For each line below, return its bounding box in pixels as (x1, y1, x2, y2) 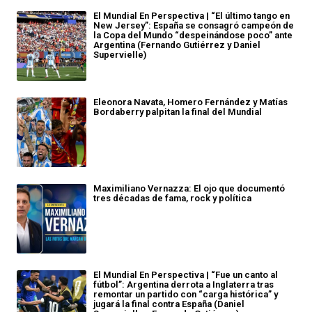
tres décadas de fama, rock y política (93, 193, 251, 204)
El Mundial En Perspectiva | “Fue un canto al (93, 270, 278, 281)
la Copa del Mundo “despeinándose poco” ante (93, 30, 292, 41)
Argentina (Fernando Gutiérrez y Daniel (93, 40, 260, 51)
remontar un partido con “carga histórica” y (93, 289, 278, 300)
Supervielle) (93, 49, 146, 61)
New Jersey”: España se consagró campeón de (93, 20, 294, 31)
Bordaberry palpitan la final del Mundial (93, 107, 262, 118)
